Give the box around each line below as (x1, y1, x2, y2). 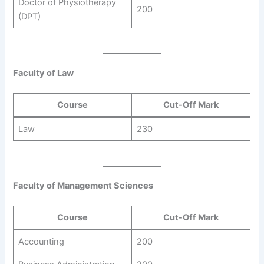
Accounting (18, 236, 64, 247)
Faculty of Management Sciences (13, 180, 154, 192)
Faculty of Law (13, 68, 74, 79)
